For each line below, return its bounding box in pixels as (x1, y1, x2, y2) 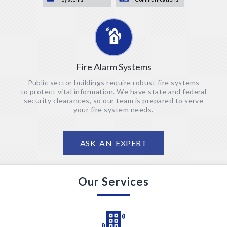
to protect (20, 87, 56, 96)
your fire (73, 105, 102, 114)
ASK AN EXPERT (80, 138, 147, 148)
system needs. (104, 105, 154, 114)
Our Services (78, 175, 149, 188)
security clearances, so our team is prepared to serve (23, 96, 204, 105)
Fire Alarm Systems (75, 61, 152, 72)
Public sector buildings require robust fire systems (27, 78, 200, 87)
